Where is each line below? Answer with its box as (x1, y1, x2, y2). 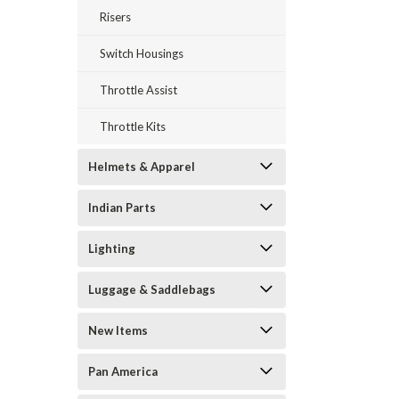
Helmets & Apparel (88, 159, 195, 174)
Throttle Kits (100, 119, 166, 134)
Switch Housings (100, 46, 183, 61)
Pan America (88, 364, 158, 379)
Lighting (88, 241, 135, 256)
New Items (88, 323, 148, 338)
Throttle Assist (100, 83, 177, 97)
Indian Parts (88, 200, 156, 215)
